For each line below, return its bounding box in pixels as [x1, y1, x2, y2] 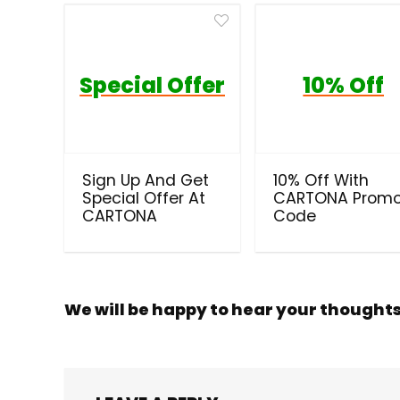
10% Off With [273, 169, 370, 191]
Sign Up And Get [82, 169, 210, 191]
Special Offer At [82, 187, 206, 209]
